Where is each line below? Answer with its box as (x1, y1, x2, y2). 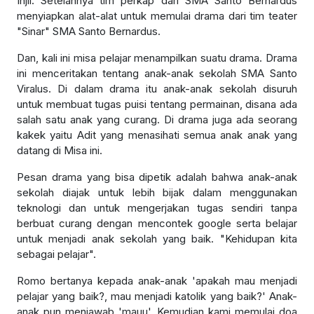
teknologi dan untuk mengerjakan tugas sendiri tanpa (17, 200, 297, 214)
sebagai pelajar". (17, 247, 96, 261)
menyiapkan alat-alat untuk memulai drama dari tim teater (17, 8, 297, 22)
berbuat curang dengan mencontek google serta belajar (17, 216, 297, 230)
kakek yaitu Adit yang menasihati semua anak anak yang (17, 128, 297, 142)
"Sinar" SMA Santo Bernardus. (17, 24, 163, 38)
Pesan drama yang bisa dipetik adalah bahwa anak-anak (17, 170, 297, 184)
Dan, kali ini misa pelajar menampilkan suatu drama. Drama (17, 50, 297, 64)
